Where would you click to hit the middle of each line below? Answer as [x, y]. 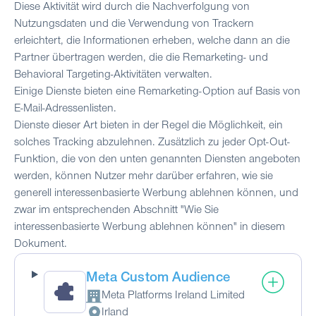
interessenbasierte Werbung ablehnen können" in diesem [150, 227]
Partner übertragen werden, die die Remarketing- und [141, 58]
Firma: [99, 304]
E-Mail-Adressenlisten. [65, 109]
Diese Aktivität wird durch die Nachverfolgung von [132, 7]
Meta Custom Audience [158, 279]
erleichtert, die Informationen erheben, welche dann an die [152, 41]
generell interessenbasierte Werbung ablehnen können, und [156, 194]
